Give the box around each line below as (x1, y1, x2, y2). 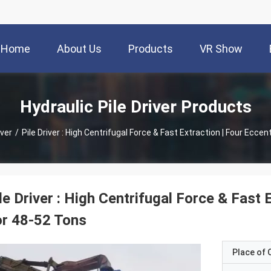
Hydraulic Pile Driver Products (19, 96, 252, 117)
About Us (57, 42, 102, 56)
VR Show (200, 42, 243, 56)
